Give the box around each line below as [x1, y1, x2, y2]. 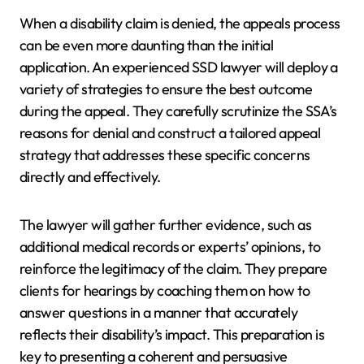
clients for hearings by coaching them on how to [19, 281, 310, 301]
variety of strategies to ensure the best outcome [19, 80, 313, 99]
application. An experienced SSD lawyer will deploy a [19, 58, 338, 77]
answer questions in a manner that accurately [19, 303, 298, 323]
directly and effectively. [19, 167, 161, 187]
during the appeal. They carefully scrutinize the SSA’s [19, 102, 337, 121]
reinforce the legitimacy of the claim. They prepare [19, 259, 327, 279]
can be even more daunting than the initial [19, 36, 274, 55]
